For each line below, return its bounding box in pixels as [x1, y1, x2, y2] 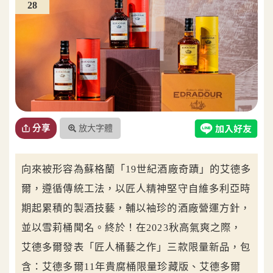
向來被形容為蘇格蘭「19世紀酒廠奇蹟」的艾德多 [21, 163, 252, 175]
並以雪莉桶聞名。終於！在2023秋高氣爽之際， [21, 222, 242, 234]
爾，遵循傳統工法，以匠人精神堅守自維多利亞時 [21, 183, 251, 195]
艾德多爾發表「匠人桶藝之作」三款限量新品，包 [21, 241, 251, 253]
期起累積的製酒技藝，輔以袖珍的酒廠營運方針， [21, 202, 251, 214]
